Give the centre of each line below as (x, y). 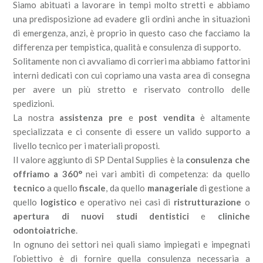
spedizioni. (34, 103)
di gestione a (224, 188)
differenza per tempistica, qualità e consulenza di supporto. (127, 47)
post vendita (167, 117)
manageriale (172, 188)
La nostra (36, 117)
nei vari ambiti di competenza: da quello (166, 173)
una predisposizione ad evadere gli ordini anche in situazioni (131, 18)
